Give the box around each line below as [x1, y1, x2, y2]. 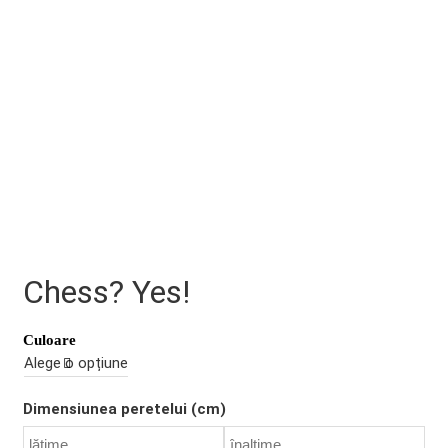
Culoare [23, 331, 76, 348]
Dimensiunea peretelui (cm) [23, 399, 226, 418]
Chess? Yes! [23, 272, 190, 311]
